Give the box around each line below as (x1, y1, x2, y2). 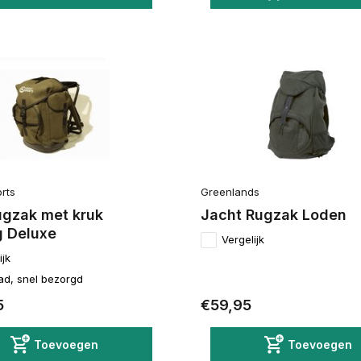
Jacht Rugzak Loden (200, 206, 346, 224)
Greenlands (200, 185, 259, 199)
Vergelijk (221, 233, 264, 247)
